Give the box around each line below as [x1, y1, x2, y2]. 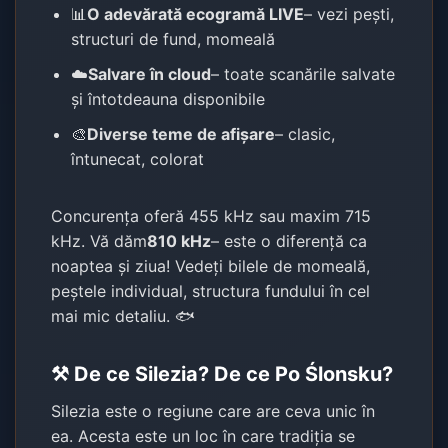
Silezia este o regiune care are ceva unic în [51, 400, 376, 421]
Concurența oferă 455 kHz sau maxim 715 [51, 205, 372, 226]
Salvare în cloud [88, 63, 212, 84]
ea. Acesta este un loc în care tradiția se [51, 425, 356, 446]
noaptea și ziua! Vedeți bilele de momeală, [51, 255, 371, 276]
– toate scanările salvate [211, 63, 396, 84]
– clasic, [275, 123, 336, 144]
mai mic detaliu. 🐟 [51, 305, 196, 326]
